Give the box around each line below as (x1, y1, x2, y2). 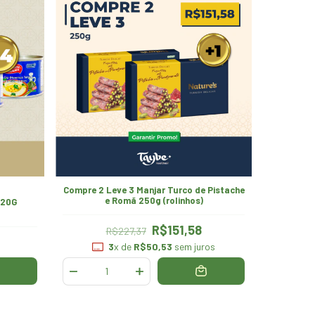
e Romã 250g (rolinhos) (104, 194, 203, 206)
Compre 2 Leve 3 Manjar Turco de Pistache (63, 184, 245, 195)
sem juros (172, 240, 215, 252)
